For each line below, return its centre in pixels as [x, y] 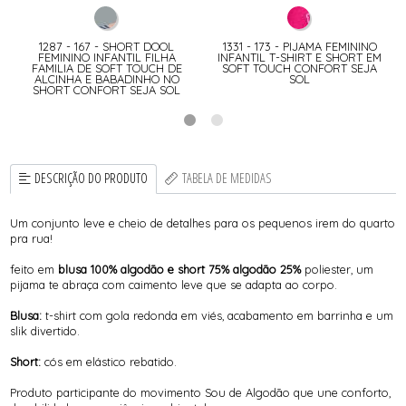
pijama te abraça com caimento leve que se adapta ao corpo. [176, 284]
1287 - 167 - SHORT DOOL [107, 46]
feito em [34, 269]
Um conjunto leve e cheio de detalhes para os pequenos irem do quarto [203, 222]
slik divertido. [47, 330]
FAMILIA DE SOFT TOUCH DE [106, 68]
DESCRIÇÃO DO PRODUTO [92, 179]
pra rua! [32, 238]
